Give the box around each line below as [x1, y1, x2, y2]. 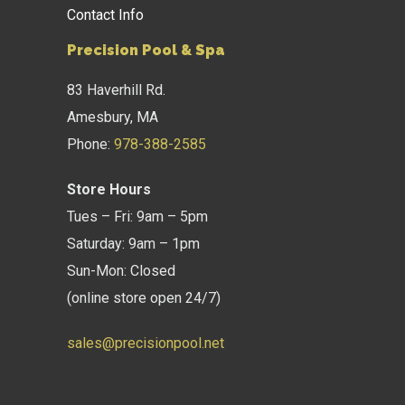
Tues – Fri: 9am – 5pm [67, 208, 208, 225]
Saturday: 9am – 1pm [67, 235, 200, 252]
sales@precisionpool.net [67, 334, 224, 352]
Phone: [67, 136, 114, 153]
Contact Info [67, 6, 144, 24]
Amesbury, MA [67, 108, 158, 126]
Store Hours [67, 181, 151, 198]
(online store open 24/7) [67, 289, 221, 306]
